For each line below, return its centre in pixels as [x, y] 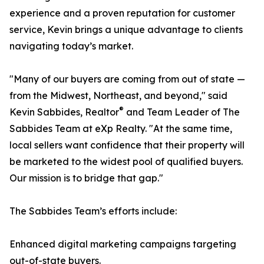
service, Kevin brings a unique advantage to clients [126, 30]
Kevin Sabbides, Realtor [64, 112]
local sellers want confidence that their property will [127, 145]
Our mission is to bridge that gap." [86, 178]
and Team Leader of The [182, 112]
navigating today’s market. [71, 46]
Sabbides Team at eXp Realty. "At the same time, [121, 129]
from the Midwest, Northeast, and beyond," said [118, 96]
